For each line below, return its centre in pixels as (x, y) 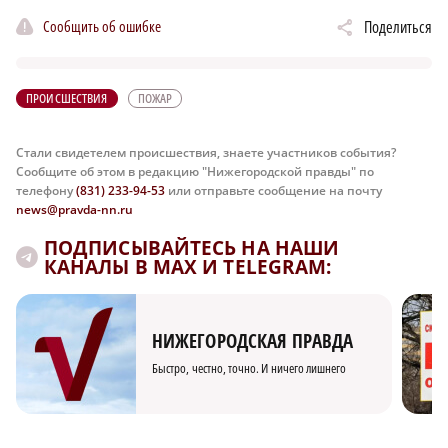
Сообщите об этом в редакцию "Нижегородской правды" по (195, 172)
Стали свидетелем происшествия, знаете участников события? (206, 153)
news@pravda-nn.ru (74, 210)
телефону (46, 191)
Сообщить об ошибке (102, 25)
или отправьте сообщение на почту (273, 191)
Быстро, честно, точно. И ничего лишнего (249, 367)
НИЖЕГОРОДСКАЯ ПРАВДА (252, 340)
